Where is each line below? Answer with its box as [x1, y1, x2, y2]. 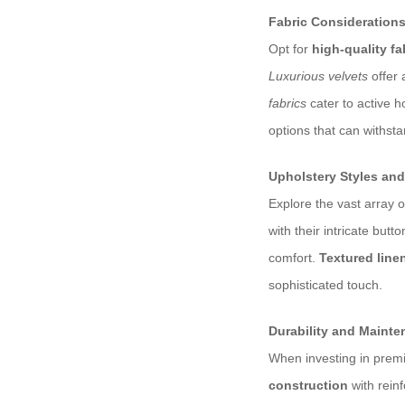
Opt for [268, 42, 312, 57]
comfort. [268, 250, 319, 266]
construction [268, 378, 348, 393]
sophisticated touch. [268, 278, 382, 293]
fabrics [268, 96, 306, 111]
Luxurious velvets [268, 69, 368, 84]
